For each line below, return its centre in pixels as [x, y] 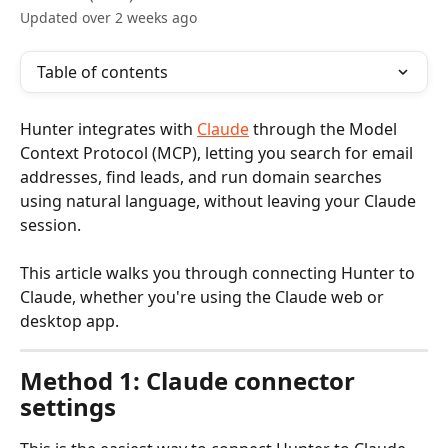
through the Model [325, 129]
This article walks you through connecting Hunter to [219, 273]
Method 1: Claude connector [190, 381]
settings [68, 407]
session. [50, 225]
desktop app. [69, 321]
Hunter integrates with [108, 129]
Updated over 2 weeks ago [108, 17]
